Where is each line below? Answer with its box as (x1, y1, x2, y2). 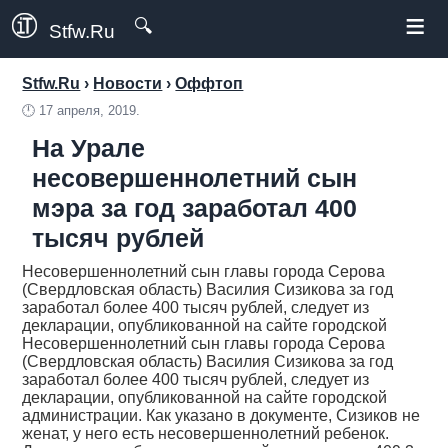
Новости (93, 75, 163, 92)
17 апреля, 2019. (39, 103, 141, 118)
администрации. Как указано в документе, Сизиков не (22, 407, 421, 424)
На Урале (32, 134, 146, 162)
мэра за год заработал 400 (32, 194, 358, 222)
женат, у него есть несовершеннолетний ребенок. (22, 425, 390, 442)
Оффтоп (175, 75, 244, 92)
